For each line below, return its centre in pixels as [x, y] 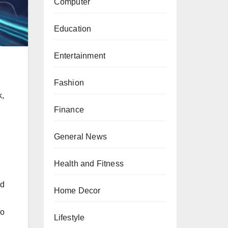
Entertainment [80, 56]
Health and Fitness [89, 164]
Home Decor [77, 191]
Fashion [69, 83]
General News [80, 137]
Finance [69, 110]
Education [73, 29]
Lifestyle [69, 218]
